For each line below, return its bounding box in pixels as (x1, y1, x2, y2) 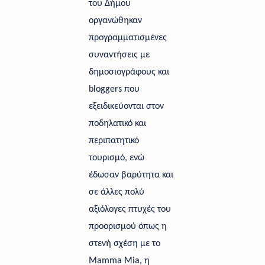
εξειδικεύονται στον (89, 101, 164, 111)
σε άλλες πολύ (89, 187, 144, 197)
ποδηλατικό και (89, 118, 146, 128)
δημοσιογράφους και (89, 67, 169, 77)
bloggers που (89, 84, 140, 94)
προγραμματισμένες (89, 33, 167, 43)
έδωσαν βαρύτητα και (89, 170, 173, 180)
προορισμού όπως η (89, 221, 167, 231)
